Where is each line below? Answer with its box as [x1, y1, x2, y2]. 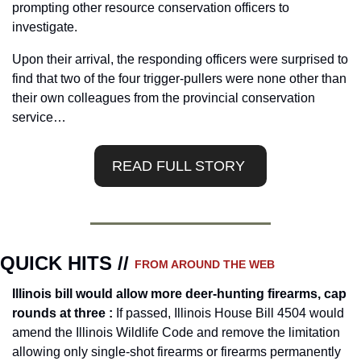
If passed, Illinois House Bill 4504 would [116, 306, 344, 321]
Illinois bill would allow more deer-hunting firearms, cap [12, 287, 346, 301]
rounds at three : [12, 306, 116, 321]
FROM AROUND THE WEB [135, 258, 275, 271]
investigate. [12, 20, 77, 35]
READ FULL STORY [112, 158, 249, 175]
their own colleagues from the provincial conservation [12, 91, 315, 106]
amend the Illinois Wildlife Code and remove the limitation [12, 326, 340, 340]
